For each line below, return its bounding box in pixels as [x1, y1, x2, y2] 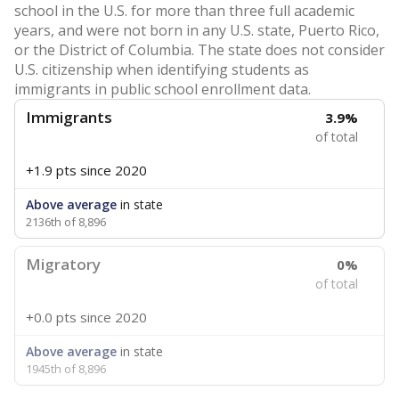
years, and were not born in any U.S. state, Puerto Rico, [14, 20, 379, 40]
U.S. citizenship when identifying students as [14, 60, 309, 79]
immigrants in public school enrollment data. [14, 79, 311, 99]
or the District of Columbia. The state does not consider [14, 40, 385, 60]
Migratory [26, 254, 101, 274]
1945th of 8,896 [26, 361, 106, 377]
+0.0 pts [26, 308, 77, 326]
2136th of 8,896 [26, 214, 106, 230]
